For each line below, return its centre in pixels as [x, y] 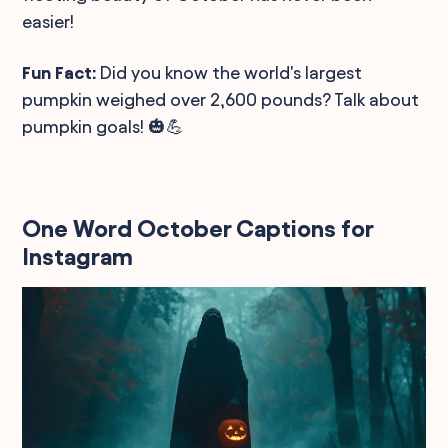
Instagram [78, 256]
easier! [48, 21]
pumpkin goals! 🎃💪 [103, 126]
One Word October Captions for [198, 228]
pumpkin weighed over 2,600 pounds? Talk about [221, 99]
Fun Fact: [59, 72]
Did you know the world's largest [229, 72]
